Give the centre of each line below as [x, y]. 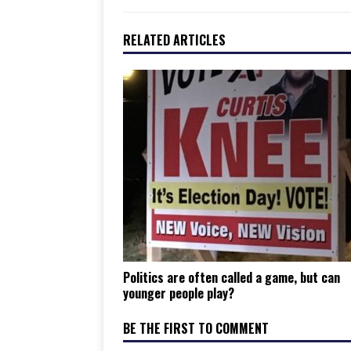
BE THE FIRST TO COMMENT [196, 328]
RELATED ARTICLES [174, 40]
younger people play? [179, 293]
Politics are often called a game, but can [232, 277]
